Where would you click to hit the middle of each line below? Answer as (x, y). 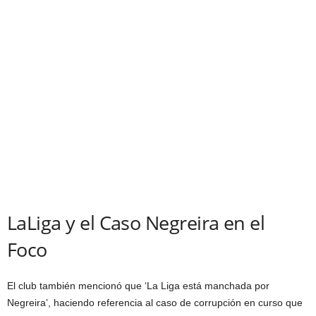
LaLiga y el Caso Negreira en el (136, 222)
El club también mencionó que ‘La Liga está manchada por (138, 285)
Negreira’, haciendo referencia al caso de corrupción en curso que (155, 302)
